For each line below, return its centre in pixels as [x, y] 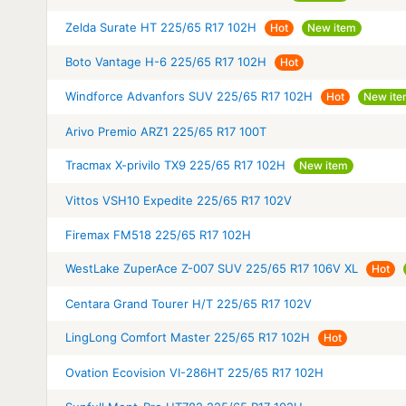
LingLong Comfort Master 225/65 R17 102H [188, 337]
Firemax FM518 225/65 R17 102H [158, 234]
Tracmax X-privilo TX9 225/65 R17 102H [175, 164]
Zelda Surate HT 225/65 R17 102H [161, 27]
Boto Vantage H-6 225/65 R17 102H [166, 61]
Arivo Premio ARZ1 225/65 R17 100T [166, 131]
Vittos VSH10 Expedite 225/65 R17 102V [179, 200]
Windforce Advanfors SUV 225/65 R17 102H [189, 96]
